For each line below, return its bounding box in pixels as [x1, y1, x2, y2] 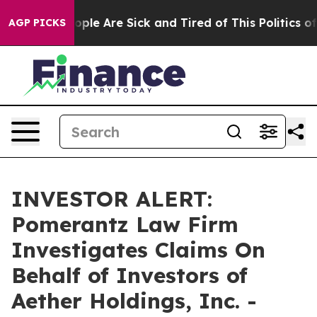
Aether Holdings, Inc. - [11, 287, 257, 314]
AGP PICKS [8, 16, 66, 29]
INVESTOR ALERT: [11, 185, 212, 212]
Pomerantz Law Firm [11, 211, 238, 238]
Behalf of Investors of [11, 262, 248, 289]
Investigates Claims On [11, 236, 265, 263]
